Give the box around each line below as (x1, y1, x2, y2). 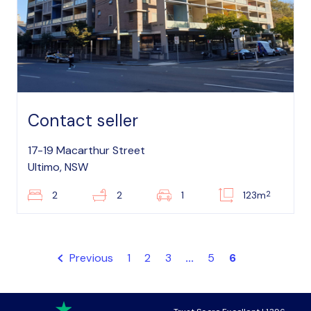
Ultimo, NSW (28, 160, 88, 174)
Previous (66, 251, 114, 265)
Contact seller (28, 110, 139, 131)
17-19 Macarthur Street (28, 143, 145, 158)
